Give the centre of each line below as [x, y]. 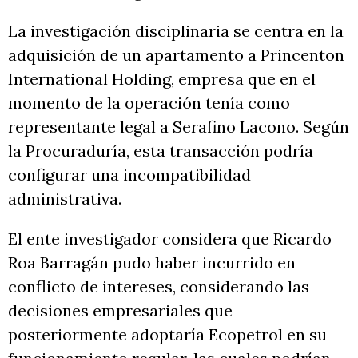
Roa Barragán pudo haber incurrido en [152, 262]
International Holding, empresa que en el [162, 78]
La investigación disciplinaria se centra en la [176, 30]
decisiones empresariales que [120, 310]
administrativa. [65, 198]
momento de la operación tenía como [149, 102]
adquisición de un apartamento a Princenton [176, 54]
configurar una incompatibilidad [129, 174]
